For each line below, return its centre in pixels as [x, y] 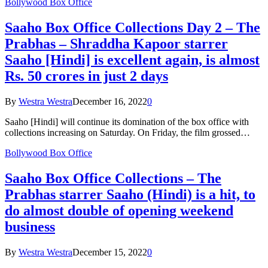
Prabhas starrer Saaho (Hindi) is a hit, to [130, 195]
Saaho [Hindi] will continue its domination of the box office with [127, 122]
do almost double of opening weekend [119, 211]
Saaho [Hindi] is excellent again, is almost [132, 60]
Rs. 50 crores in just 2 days [86, 76]
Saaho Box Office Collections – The [113, 179]
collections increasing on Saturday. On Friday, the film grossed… [127, 133]
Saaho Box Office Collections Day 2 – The [133, 28]
